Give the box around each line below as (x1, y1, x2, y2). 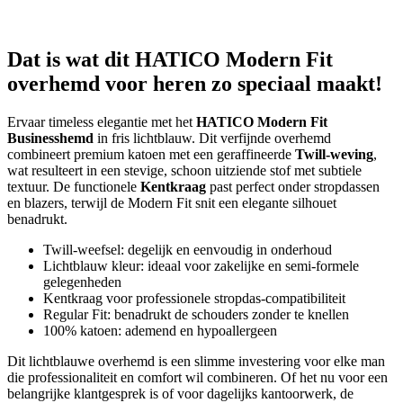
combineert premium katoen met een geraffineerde (7, 146, 295, 162)
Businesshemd (7, 130, 94, 146)
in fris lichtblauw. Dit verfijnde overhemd (94, 130, 331, 146)
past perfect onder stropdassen (206, 178, 380, 194)
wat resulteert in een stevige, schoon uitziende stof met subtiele (7, 162, 362, 178)
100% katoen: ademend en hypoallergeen (43, 322, 277, 338)
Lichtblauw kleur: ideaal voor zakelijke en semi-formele (43, 257, 359, 273)
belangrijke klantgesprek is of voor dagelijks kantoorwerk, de (7, 385, 354, 401)
